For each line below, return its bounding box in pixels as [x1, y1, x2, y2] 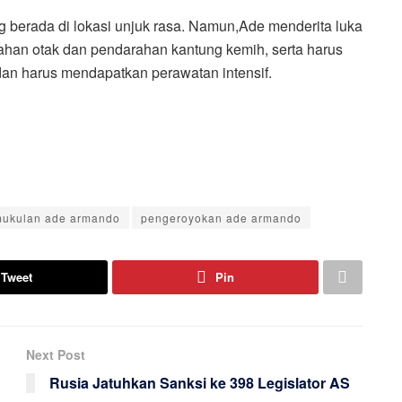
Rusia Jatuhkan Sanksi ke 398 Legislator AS [49, 371, 350, 393]
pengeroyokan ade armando [141, 209, 301, 225]
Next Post [26, 345, 85, 363]
